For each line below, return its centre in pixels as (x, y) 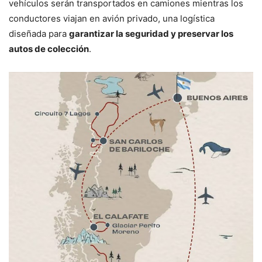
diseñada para (39, 34)
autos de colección (49, 49)
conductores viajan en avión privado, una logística (112, 19)
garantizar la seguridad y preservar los (151, 34)
